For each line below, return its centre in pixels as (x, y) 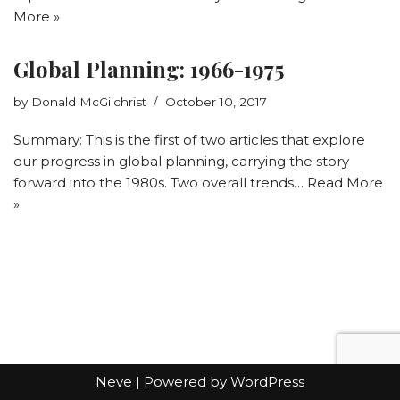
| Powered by (181, 382)
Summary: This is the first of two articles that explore (189, 139)
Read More (345, 182)
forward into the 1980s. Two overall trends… (160, 182)
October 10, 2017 (216, 101)
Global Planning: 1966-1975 (149, 68)
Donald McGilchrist (89, 101)
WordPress (267, 382)
